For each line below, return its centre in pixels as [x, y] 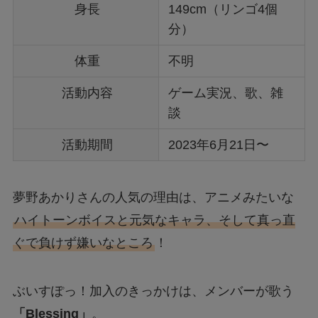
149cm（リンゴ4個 [223, 9]
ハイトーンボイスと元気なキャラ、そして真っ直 [154, 220]
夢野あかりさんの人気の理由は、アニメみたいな [153, 198]
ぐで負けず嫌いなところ [83, 243]
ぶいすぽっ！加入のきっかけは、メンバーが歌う [153, 291]
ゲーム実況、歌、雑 [226, 93]
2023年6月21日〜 [219, 144]
